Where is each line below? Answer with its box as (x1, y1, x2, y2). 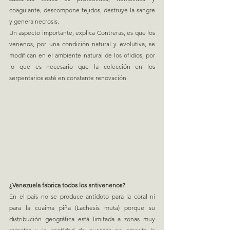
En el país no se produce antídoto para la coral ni (9, 192, 155, 200)
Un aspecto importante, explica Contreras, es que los (9, 28, 155, 36)
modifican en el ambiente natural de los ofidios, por (9, 51, 155, 59)
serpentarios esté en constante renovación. (9, 73, 128, 82)
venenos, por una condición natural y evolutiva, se (9, 40, 155, 48)
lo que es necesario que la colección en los (9, 62, 155, 70)
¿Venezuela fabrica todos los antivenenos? (9, 181, 125, 189)
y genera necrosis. (9, 17, 59, 25)
